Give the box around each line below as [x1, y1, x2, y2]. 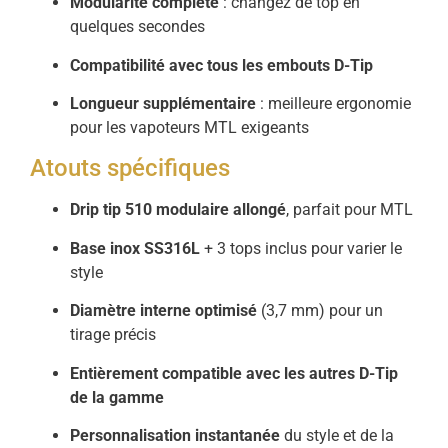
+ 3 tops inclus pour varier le [200, 238, 402, 258]
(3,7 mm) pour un [257, 301, 383, 321]
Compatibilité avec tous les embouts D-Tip [70, 55, 373, 75]
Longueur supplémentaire [70, 94, 256, 114]
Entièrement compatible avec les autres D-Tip [70, 363, 398, 383]
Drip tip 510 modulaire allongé [70, 200, 286, 220]
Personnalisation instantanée [70, 426, 280, 446]
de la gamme [70, 387, 164, 407]
